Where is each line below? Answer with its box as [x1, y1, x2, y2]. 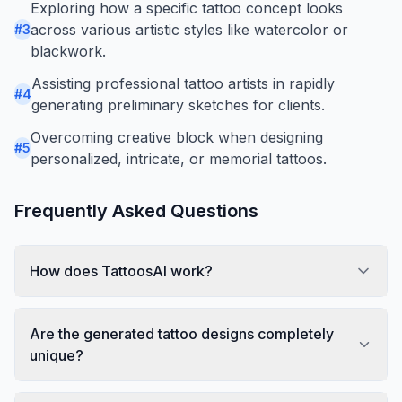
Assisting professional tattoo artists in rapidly [31, 74, 335, 92]
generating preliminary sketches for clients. [31, 95, 325, 114]
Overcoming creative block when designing [31, 127, 323, 146]
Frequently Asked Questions [14, 199, 258, 222]
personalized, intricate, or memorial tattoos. [31, 149, 327, 168]
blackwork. [31, 41, 106, 60]
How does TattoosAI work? [30, 261, 213, 280]
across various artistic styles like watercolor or [31, 20, 348, 39]
